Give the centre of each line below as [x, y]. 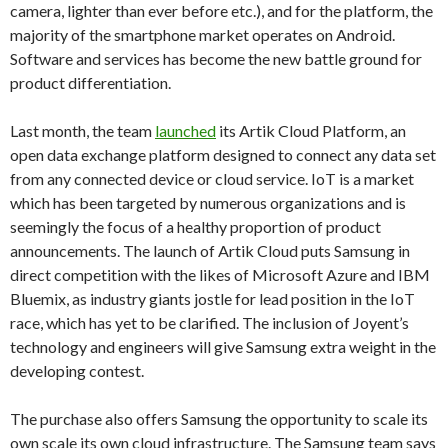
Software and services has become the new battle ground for [216, 58]
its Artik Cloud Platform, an [311, 130]
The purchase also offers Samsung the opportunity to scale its [219, 418]
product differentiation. [90, 82]
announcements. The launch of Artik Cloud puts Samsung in [210, 250]
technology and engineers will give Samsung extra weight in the [223, 346]
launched [185, 130]
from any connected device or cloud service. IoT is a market [212, 178]
